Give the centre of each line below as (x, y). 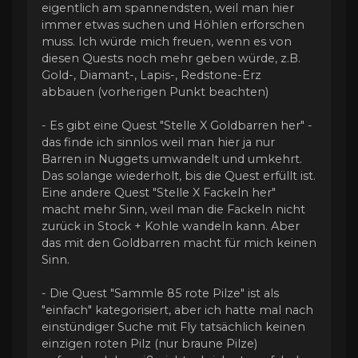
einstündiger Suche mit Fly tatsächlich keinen (173, 327)
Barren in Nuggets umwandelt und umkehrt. (172, 159)
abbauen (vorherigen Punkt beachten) (155, 92)
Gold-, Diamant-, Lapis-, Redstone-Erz (151, 76)
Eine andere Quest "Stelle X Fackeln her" (159, 193)
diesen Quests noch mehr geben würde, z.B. (171, 59)
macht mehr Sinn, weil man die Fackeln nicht (173, 210)
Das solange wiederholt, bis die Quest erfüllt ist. (179, 176)
